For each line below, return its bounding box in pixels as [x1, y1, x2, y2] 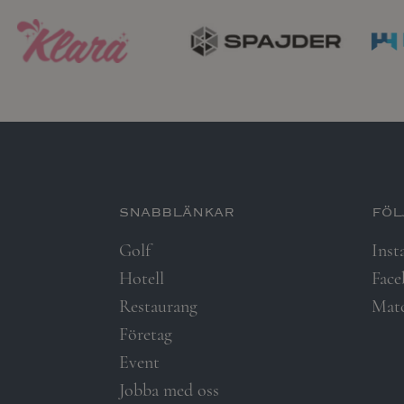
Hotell [119, 268, 164, 290]
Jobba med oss [119, 380, 219, 402]
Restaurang [119, 296, 197, 318]
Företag [119, 324, 172, 346]
